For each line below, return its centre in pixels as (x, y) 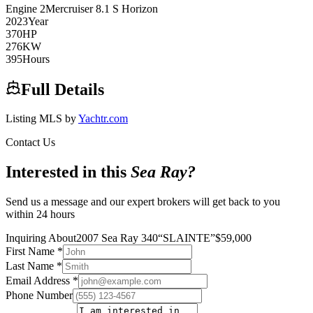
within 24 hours (40, 214)
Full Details (63, 89)
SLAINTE (187, 238)
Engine (23, 8)
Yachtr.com (103, 119)
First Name (31, 252)
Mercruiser (71, 8)
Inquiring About (41, 238)
